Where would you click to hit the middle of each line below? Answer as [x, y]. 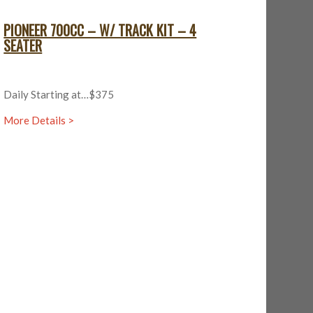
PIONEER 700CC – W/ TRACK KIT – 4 [100, 30]
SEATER [23, 45]
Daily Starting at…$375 [59, 94]
